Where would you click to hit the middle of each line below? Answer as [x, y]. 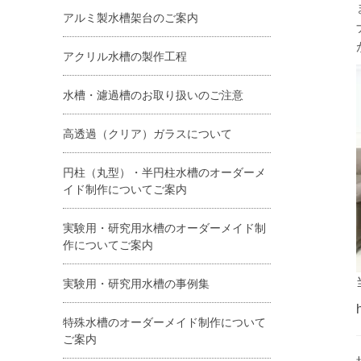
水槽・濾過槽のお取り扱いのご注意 [153, 95]
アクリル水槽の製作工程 [125, 56]
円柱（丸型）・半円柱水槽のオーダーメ [164, 172]
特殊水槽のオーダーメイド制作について [164, 322]
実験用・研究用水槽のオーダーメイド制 [164, 228]
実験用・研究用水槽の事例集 [136, 283]
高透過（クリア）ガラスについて [147, 133]
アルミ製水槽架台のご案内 [131, 17]
